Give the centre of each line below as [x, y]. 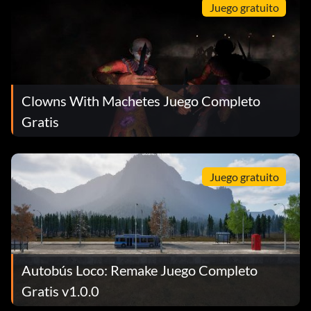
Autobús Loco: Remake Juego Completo [140, 270]
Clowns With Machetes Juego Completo [141, 100]
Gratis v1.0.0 [60, 291]
